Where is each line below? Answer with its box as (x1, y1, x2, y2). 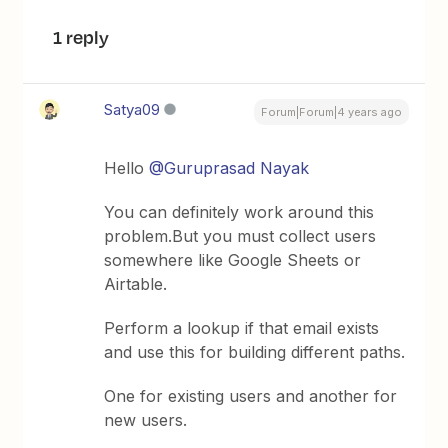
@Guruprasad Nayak (149, 157, 310, 178)
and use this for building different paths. (104, 341, 406, 362)
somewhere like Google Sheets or (104, 249, 362, 270)
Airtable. (104, 273, 168, 294)
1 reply (53, 23, 110, 50)
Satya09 (104, 99, 161, 119)
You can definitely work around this (104, 201, 375, 222)
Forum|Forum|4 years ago (260, 104, 402, 119)
